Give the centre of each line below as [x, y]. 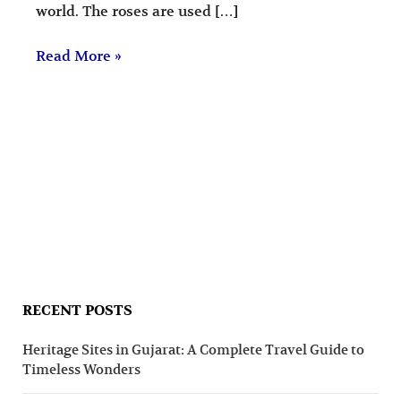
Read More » [79, 57]
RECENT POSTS [78, 310]
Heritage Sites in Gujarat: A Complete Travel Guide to [194, 349]
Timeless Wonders [82, 369]
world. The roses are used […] [137, 11]
